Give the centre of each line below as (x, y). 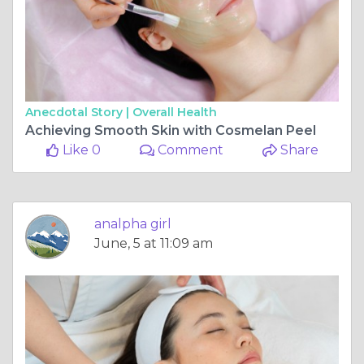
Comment (189, 150)
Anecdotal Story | (79, 113)
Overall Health (175, 113)
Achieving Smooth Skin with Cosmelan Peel (171, 131)
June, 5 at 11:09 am (154, 244)
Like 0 (80, 150)
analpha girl (133, 224)
